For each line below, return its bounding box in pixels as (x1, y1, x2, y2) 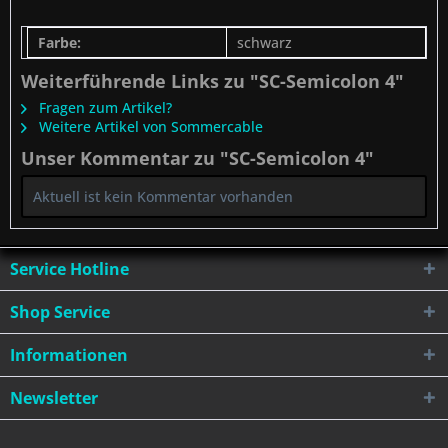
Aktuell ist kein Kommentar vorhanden (33, 187, 293, 206)
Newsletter (10, 387, 98, 409)
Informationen (10, 344, 128, 366)
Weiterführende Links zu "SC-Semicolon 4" (21, 69, 404, 93)
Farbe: (38, 33, 81, 52)
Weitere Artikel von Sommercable (35, 117, 263, 136)
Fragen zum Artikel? (35, 98, 172, 117)
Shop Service (10, 301, 110, 323)
